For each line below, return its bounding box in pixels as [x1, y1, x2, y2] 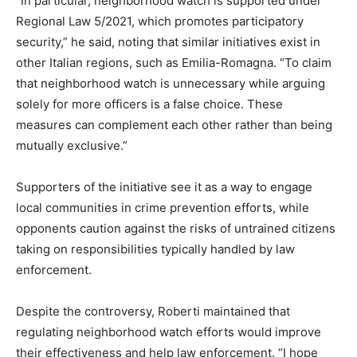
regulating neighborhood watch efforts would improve [16, 324, 321, 339]
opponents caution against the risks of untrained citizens [16, 220, 335, 236]
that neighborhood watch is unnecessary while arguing [16, 75, 325, 91]
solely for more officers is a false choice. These [16, 96, 283, 112]
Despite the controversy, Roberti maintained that [16, 303, 290, 319]
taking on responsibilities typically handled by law [16, 241, 295, 257]
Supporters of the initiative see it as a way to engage [16, 178, 312, 194]
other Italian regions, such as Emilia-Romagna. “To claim [16, 54, 331, 70]
